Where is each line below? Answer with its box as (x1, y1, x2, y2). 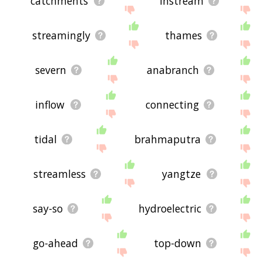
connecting (145, 97, 199, 112)
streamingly (32, 28, 91, 42)
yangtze (162, 166, 201, 181)
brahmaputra (134, 131, 201, 146)
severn (35, 62, 67, 77)
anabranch (147, 62, 200, 77)
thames (165, 28, 203, 42)
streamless (33, 166, 86, 181)
